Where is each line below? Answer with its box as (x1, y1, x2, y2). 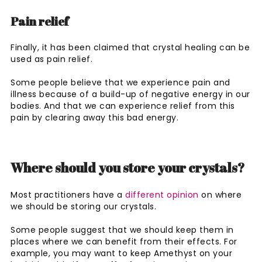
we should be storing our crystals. (11, 200, 159, 212)
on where (198, 188, 242, 201)
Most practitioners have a (11, 188, 125, 201)
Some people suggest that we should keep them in (11, 223, 234, 236)
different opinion (125, 188, 199, 201)
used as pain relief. (11, 53, 95, 65)
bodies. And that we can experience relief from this (11, 99, 235, 112)
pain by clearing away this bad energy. (11, 111, 178, 123)
